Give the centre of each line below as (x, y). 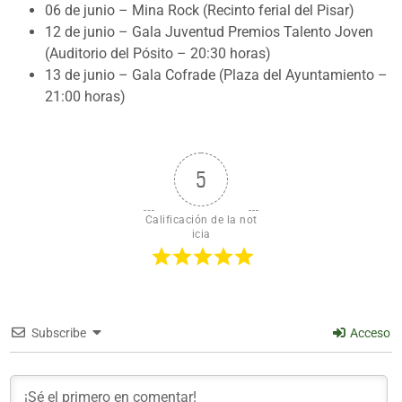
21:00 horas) (85, 96)
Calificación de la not (201, 219)
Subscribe (59, 332)
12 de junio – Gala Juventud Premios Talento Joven (209, 31)
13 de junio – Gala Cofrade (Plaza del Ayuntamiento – (216, 74)
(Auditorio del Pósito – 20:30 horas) (158, 53)
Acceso (369, 332)
